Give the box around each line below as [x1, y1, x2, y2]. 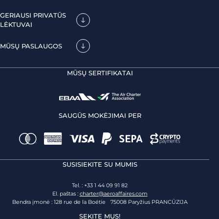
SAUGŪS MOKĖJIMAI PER [58, 111, 141, 120]
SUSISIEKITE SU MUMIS [62, 160, 137, 169]
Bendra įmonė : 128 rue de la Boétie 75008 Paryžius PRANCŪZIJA [12, 198, 188, 206]
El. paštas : [52, 190, 80, 197]
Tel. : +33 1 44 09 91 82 [72, 182, 128, 189]
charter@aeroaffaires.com [79, 190, 148, 197]
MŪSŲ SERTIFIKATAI [66, 69, 133, 77]
